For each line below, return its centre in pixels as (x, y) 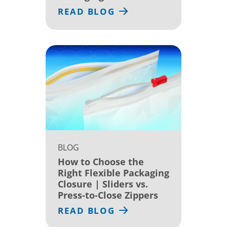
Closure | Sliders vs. (103, 184)
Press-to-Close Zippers (108, 195)
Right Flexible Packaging (113, 173)
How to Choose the (101, 161)
